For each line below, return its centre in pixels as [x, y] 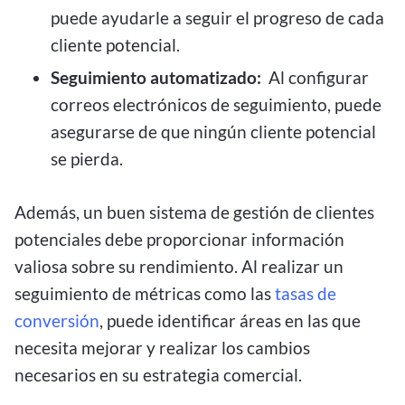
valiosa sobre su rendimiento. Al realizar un [179, 266]
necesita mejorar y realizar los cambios [162, 347]
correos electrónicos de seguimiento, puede [216, 104]
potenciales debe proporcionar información [179, 239]
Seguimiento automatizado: [156, 77]
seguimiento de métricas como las [145, 293]
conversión [57, 320]
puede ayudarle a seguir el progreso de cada [217, 18]
